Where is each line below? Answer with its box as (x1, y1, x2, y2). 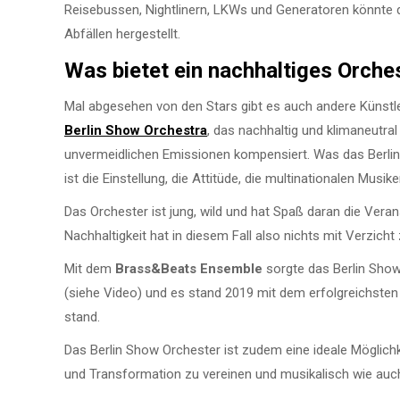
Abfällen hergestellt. (64, 25, 180, 42)
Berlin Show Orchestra (64, 121, 207, 138)
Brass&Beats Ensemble (115, 260, 262, 277)
